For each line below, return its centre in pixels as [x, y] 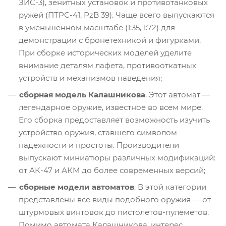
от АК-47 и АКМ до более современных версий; [112, 170]
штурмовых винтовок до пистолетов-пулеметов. [114, 212]
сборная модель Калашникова [82, 94]
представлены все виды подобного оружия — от [115, 199]
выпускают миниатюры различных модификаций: [117, 157]
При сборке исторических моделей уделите [105, 52]
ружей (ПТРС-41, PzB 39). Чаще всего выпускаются [117, 15]
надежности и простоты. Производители [99, 145]
